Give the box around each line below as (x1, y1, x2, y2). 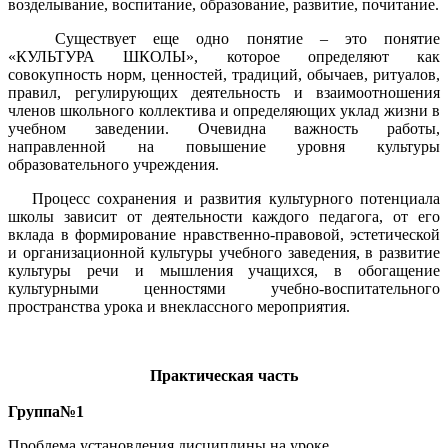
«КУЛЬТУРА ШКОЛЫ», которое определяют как (8, 48, 440, 66)
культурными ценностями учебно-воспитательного (8, 280, 440, 298)
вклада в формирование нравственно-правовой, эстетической (8, 226, 440, 244)
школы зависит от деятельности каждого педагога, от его (8, 208, 440, 226)
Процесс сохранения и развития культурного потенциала (32, 190, 440, 208)
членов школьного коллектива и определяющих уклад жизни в (8, 102, 440, 120)
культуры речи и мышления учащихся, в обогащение (8, 262, 440, 280)
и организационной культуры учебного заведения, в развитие (8, 244, 440, 262)
